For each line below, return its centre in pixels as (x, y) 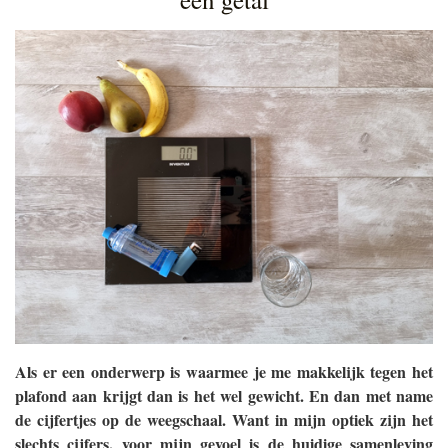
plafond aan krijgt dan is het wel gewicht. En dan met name (224, 395)
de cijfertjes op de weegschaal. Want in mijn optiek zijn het (224, 419)
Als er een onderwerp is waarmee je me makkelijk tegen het (224, 371)
